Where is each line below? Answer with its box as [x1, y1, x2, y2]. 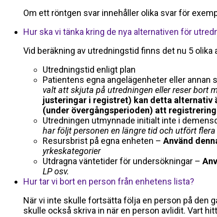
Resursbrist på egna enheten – [43, 136, 161, 146]
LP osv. [43, 166, 69, 177]
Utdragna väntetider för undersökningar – [43, 156, 202, 167]
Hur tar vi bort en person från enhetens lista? [23, 176, 194, 187]
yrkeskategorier [43, 146, 101, 156]
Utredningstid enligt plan [43, 64, 136, 75]
